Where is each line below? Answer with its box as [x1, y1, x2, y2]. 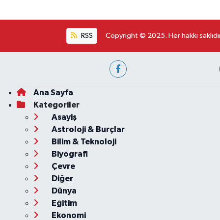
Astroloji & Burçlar [50, 125, 125, 134]
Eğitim [50, 199, 77, 208]
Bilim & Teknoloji [50, 137, 116, 146]
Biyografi [50, 150, 88, 159]
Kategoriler [33, 101, 80, 110]
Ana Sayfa [33, 88, 73, 97]
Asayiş [50, 113, 77, 122]
